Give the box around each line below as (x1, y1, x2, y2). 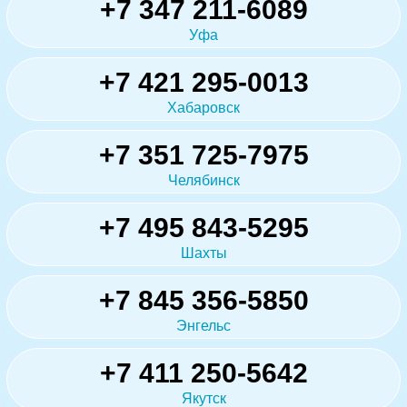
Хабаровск (167, 99, 240, 115)
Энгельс (176, 317, 231, 333)
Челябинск (167, 172, 240, 188)
